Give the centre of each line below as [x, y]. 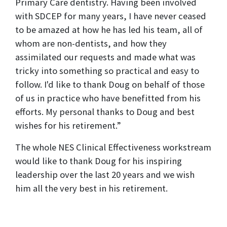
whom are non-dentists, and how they [91, 44]
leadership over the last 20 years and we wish [105, 175]
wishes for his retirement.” [68, 126]
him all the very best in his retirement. [91, 188]
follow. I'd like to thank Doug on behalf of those [110, 85]
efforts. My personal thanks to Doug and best [105, 112]
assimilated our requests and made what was [105, 57]
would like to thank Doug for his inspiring [99, 161]
